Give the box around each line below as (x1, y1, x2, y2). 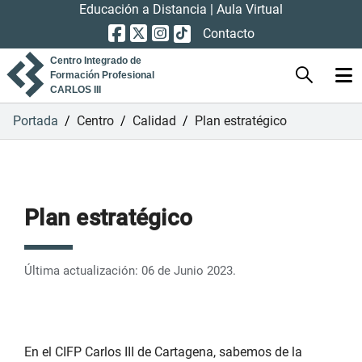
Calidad (133, 113, 176, 128)
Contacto (202, 26, 255, 41)
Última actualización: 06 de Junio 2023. (24, 263, 236, 278)
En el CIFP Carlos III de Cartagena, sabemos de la (24, 344, 302, 360)
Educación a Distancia (79, 2, 210, 17)
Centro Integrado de (49, 55, 141, 66)
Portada (13, 113, 58, 128)
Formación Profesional (49, 69, 154, 81)
